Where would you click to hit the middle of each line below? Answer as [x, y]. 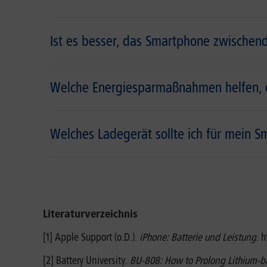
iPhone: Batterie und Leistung [198, 237]
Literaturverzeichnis [90, 214]
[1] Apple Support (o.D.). [91, 237]
